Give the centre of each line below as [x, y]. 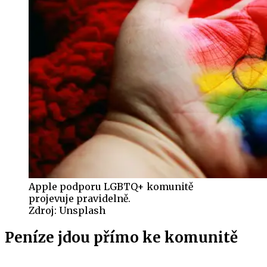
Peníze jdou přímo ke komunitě [121, 237]
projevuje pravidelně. [80, 198]
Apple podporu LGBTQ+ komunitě [111, 186]
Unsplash [82, 210]
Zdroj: [44, 210]
